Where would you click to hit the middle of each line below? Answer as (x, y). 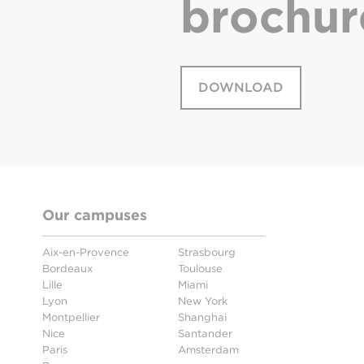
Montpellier (71, 318)
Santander (205, 334)
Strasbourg (207, 253)
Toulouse (200, 269)
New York (203, 301)
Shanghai (202, 318)
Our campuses (95, 215)
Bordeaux (67, 269)
